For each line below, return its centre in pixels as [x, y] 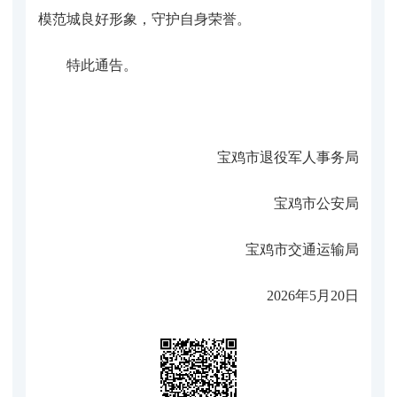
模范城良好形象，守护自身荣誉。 [144, 19]
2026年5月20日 [313, 295]
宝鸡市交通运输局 [302, 249]
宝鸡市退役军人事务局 [288, 157]
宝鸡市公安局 [316, 203]
